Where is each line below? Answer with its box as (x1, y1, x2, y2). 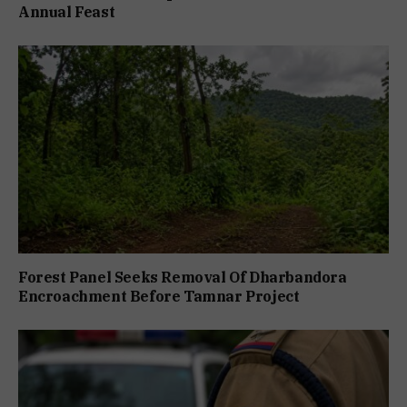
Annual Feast (18, 2, 115, 21)
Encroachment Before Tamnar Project (18, 287, 300, 306)
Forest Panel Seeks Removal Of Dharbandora (18, 268, 347, 287)
